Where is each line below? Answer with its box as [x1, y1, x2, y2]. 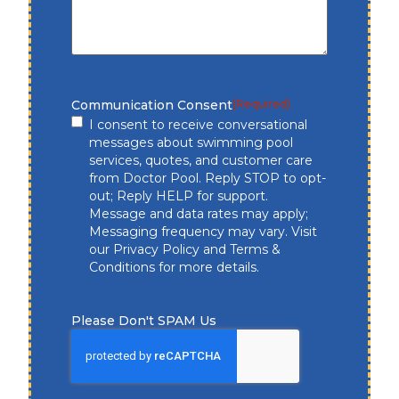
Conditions [89, 258, 156, 275]
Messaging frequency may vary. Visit [89, 223, 318, 240]
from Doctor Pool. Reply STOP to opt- [89, 169, 327, 186]
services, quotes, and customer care [89, 151, 313, 168]
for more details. [155, 258, 260, 275]
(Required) [232, 96, 291, 110]
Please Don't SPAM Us [71, 312, 217, 329]
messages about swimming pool [89, 134, 294, 151]
